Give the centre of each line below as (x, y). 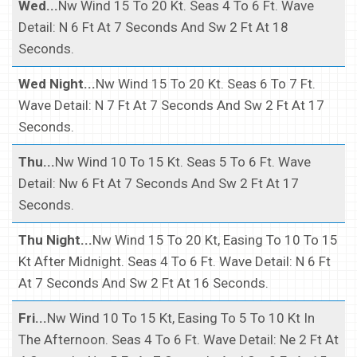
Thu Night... (55, 239)
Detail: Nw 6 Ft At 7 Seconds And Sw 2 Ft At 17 (159, 183)
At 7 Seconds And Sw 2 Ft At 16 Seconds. (143, 282)
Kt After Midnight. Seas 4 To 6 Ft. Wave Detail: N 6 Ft (175, 261)
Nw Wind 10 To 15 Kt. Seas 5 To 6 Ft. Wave (183, 161)
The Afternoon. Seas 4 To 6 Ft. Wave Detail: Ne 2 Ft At (178, 339)
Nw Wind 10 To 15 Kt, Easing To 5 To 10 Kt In (181, 318)
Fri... (33, 318)
